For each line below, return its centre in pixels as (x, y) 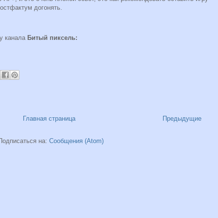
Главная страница (49, 119)
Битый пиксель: (52, 38)
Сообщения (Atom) (76, 141)
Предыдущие (182, 119)
